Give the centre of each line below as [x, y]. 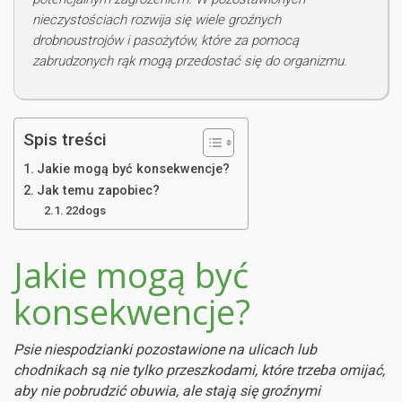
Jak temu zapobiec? [98, 190]
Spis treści [65, 139]
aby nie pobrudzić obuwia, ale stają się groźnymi [167, 390]
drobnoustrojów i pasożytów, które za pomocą [166, 40]
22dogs [86, 210]
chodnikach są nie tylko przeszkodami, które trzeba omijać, [199, 370]
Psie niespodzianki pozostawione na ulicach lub [165, 349]
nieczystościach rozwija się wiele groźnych [157, 19]
